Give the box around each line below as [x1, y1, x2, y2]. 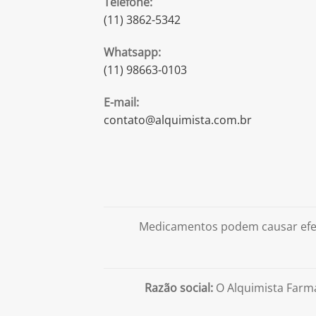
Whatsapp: [104, 44, 161, 60]
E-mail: [104, 94, 139, 110]
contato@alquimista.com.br [104, 111, 252, 128]
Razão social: [145, 279, 213, 296]
